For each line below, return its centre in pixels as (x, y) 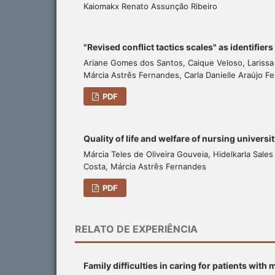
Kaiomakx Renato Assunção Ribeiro (150, 6)
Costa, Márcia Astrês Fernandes (145, 167)
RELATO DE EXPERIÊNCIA (136, 229)
